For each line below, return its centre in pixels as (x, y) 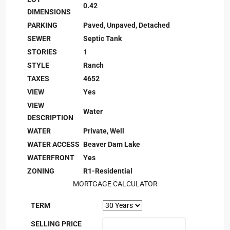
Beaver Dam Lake (112, 144)
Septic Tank (102, 39)
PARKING (42, 25)
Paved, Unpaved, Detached (127, 25)
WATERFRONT (51, 158)
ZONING (41, 171)
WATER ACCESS (53, 144)
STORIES (42, 52)
